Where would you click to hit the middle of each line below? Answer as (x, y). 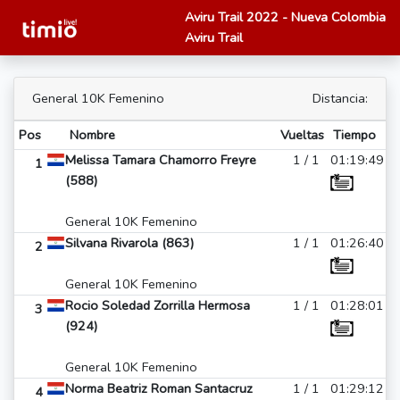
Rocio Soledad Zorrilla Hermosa (158, 305)
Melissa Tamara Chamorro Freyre (161, 160)
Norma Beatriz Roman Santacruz (159, 388)
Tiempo (354, 135)
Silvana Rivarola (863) (129, 243)
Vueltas (302, 135)
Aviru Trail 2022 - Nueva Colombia (285, 17)
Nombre (92, 135)
